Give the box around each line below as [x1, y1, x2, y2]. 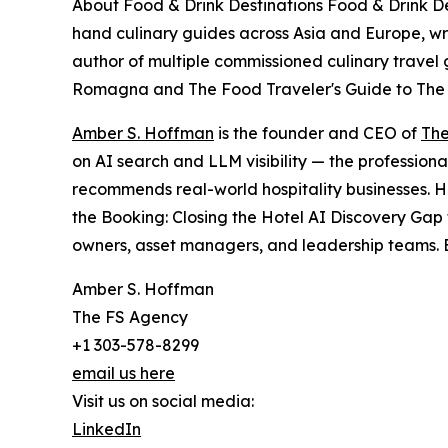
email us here [72, 363, 175, 384]
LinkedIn [72, 419, 141, 440]
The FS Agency [72, 307, 188, 328]
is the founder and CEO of [214, 123, 421, 144]
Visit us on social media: [72, 391, 254, 412]
